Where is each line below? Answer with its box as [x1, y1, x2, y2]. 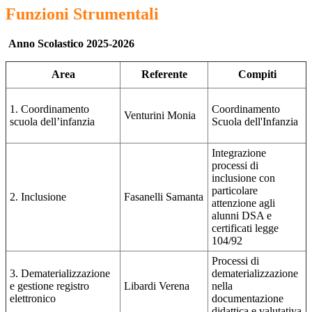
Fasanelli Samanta [124, 191, 203, 203]
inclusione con [212, 172, 275, 185]
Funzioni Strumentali [6, 5, 159, 24]
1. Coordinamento [10, 103, 89, 116]
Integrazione [212, 147, 266, 159]
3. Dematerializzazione [10, 267, 110, 280]
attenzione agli [212, 197, 275, 210]
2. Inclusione [10, 191, 66, 203]
